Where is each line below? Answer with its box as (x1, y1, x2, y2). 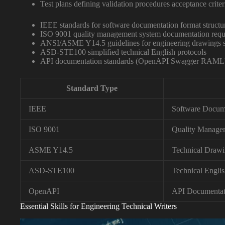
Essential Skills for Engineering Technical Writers (20, 202, 177, 211)
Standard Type (66, 84, 118, 93)
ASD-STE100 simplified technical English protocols (40, 48, 206, 57)
